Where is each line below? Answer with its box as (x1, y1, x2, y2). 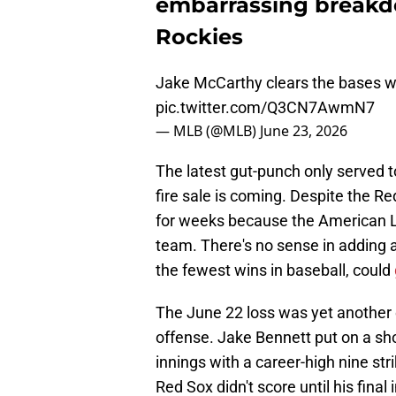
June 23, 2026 (260, 121, 347, 141)
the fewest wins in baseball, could (156, 261, 394, 280)
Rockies (156, 24, 243, 50)
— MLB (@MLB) (156, 121, 260, 141)
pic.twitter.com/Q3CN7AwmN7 (156, 98, 375, 118)
